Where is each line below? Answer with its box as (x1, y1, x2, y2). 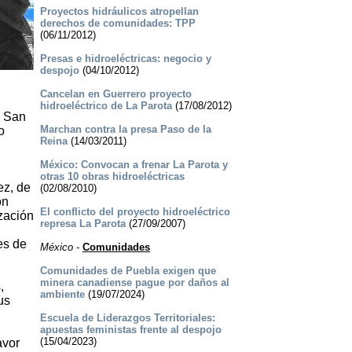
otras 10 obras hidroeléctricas (39, 170, 185, 183)
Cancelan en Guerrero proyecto (39, 88, 192, 101)
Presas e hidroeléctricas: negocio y (39, 53, 211, 65)
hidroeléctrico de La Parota (39, 100, 172, 112)
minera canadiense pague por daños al (39, 277, 229, 289)
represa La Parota (39, 218, 126, 230)
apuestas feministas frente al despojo (39, 324, 222, 336)
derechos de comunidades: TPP (39, 17, 196, 30)
